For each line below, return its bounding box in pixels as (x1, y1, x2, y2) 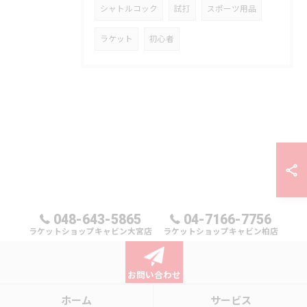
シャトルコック (100, 3, 158, 14)
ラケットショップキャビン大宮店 (29, 227, 152, 236)
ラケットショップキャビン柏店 (163, 227, 278, 236)
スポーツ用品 (207, 3, 256, 14)
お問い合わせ (127, 270, 181, 280)
